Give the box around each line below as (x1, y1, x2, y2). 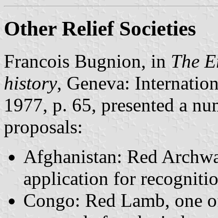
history (4, 72, 57, 93)
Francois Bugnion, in (4, 50, 171, 72)
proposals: (4, 116, 83, 137)
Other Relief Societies (4, 17, 196, 40)
